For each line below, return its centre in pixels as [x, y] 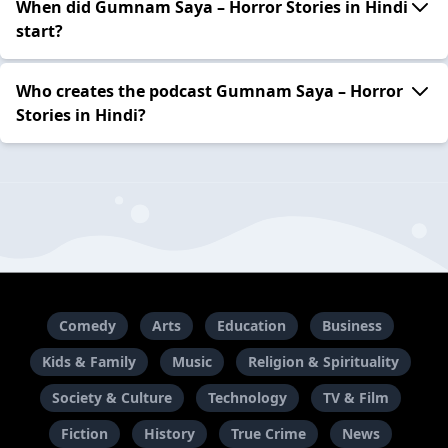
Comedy [87, 326]
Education [251, 326]
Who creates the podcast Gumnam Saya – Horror [209, 90]
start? [39, 30]
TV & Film [355, 398]
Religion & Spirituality [323, 362]
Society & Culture [111, 398]
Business [351, 326]
